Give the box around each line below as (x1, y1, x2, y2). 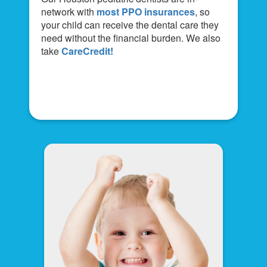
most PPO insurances (97, 4, 195, 18)
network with (41, 4, 97, 18)
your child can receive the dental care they (41, 17, 219, 32)
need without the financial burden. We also (41, 30, 221, 45)
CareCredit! (61, 44, 113, 58)
